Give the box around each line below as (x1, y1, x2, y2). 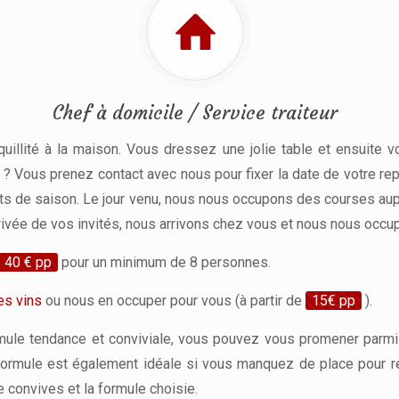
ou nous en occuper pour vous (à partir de (42, 291, 305, 309)
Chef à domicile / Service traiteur (53, 100, 338, 125)
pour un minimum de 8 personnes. (58, 253, 271, 271)
